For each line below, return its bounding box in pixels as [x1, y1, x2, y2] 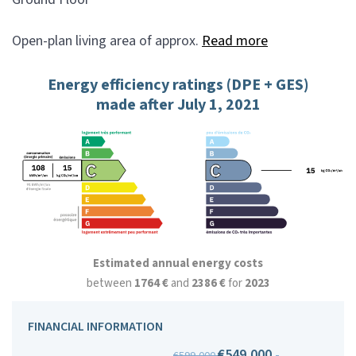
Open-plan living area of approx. [12, 31, 202, 52]
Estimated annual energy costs [93, 254, 263, 272]
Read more [202, 31, 268, 52]
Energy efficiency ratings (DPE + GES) [47, 74, 309, 97]
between [86, 274, 134, 292]
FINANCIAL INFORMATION [28, 317, 163, 335]
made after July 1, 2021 [95, 94, 261, 117]
